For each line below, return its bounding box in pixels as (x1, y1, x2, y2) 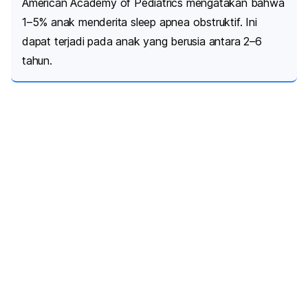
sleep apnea (131, 15, 190, 30)
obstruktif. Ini (189, 15, 257, 30)
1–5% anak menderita (22, 15, 131, 30)
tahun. (22, 54, 56, 68)
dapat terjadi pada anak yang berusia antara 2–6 (22, 34, 262, 49)
